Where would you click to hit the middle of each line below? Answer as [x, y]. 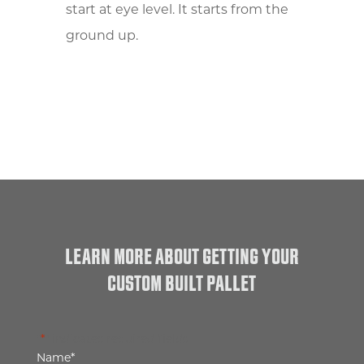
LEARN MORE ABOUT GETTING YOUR [182, 257]
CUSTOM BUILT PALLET [182, 284]
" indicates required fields [116, 340]
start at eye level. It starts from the [177, 10]
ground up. [102, 36]
